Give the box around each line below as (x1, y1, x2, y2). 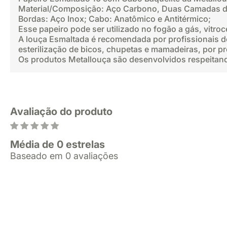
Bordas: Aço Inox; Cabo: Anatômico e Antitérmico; (18, 14, 211, 24)
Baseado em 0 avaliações (10, 150, 118, 161)
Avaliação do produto (10, 105, 112, 118)
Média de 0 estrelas (10, 138, 105, 150)
